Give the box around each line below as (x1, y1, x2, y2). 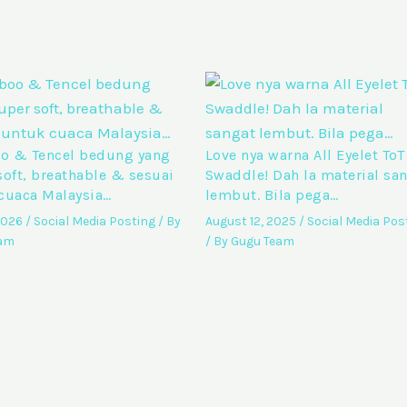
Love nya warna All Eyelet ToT (204, 145, 405, 164)
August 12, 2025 (204, 213, 299, 229)
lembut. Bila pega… (204, 185, 339, 203)
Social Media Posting (34, 213, 156, 229)
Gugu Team (230, 233, 294, 249)
